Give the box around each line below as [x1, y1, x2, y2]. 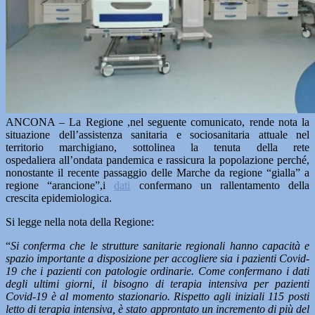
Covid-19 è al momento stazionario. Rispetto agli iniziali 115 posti [6, 290, 309, 302]
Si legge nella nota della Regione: [6, 216, 154, 228]
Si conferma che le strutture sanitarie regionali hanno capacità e [11, 240, 309, 252]
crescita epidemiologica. [6, 192, 112, 204]
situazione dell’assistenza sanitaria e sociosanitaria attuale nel [6, 129, 309, 141]
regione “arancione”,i [6, 179, 115, 191]
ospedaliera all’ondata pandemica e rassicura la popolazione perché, [6, 154, 309, 166]
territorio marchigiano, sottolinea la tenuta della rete [6, 141, 309, 153]
